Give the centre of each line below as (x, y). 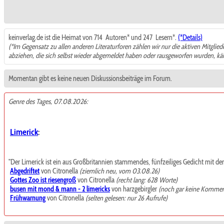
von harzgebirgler (134, 189)
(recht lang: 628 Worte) (147, 180)
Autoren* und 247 (129, 37)
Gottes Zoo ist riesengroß (43, 180)
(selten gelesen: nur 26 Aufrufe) (126, 198)
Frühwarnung (28, 198)
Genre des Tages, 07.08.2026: (48, 101)
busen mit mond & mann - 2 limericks (60, 189)
